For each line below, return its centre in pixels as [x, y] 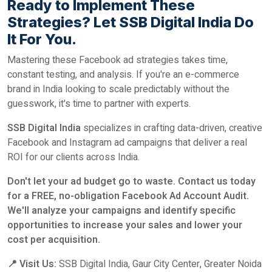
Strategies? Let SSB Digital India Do [131, 22]
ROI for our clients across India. [73, 157]
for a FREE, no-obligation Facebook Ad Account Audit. [128, 196]
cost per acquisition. [54, 240]
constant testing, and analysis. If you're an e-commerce [123, 75]
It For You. [42, 39]
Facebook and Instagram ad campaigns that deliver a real [127, 143]
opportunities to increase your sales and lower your [125, 225]
